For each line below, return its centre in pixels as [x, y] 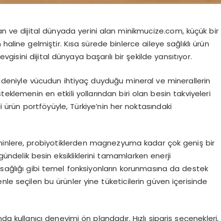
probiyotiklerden [57, 143]
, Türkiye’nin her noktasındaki [119, 106]
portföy [37, 106]
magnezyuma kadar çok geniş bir [151, 143]
